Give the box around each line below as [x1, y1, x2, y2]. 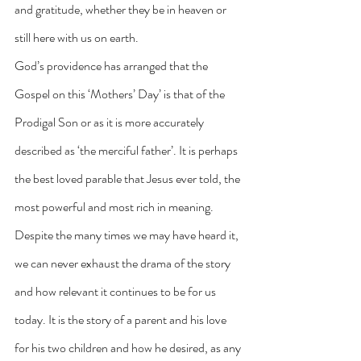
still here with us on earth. [15, 28, 139, 48]
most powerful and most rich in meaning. [15, 197, 216, 217]
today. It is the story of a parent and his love [15, 310, 229, 330]
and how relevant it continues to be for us [15, 282, 218, 301]
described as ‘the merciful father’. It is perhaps [15, 141, 240, 160]
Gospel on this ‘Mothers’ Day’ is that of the [15, 85, 227, 104]
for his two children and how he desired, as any [15, 338, 243, 358]
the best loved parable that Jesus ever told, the [15, 169, 243, 189]
